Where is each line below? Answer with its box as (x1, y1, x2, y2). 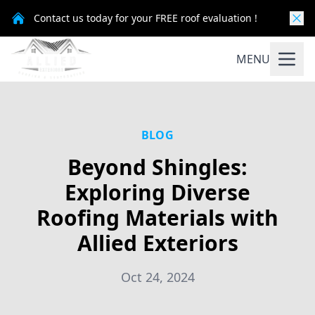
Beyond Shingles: (67, 153, 247, 181)
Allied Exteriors (77, 229, 238, 257)
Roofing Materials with (37, 203, 278, 232)
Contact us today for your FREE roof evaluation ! (34, 11, 257, 25)
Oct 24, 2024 (120, 269, 195, 285)
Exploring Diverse (65, 178, 250, 207)
